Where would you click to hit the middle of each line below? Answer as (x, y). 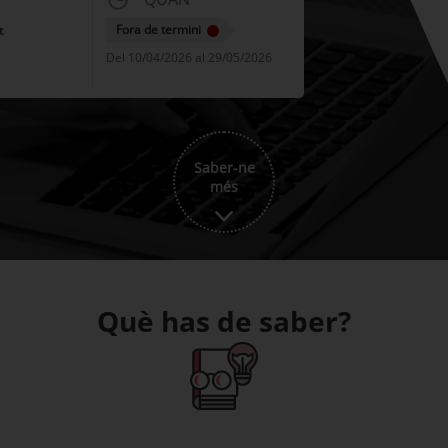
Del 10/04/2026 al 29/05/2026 (188, 57)
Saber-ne (224, 174)
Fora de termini (158, 29)
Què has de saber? (224, 321)
